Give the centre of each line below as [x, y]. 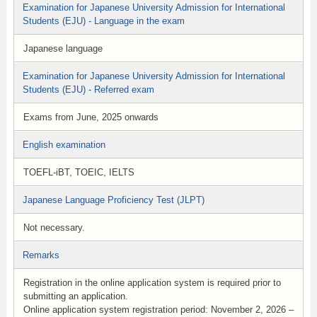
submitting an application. [75, 296]
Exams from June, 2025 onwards [91, 117]
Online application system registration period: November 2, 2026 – [158, 310]
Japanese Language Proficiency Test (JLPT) [113, 200]
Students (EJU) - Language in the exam [103, 21]
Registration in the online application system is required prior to [152, 283]
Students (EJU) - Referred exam [88, 90]
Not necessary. [54, 227]
